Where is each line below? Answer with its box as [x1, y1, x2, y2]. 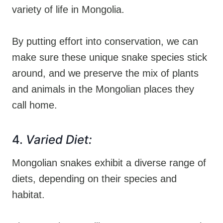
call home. [12, 99, 57, 111]
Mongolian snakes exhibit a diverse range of [12, 157, 206, 168]
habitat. [12, 189, 45, 200]
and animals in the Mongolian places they [12, 83, 194, 95]
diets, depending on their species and [12, 173, 177, 184]
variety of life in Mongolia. [12, 3, 124, 15]
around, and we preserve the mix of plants [12, 67, 199, 79]
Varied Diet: [26, 132, 92, 147]
